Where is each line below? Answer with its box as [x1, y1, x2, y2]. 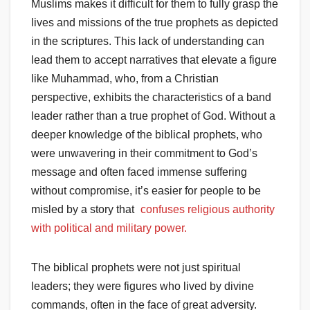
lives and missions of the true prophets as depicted [31, 17, 278, 29]
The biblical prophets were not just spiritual [31, 262, 241, 274]
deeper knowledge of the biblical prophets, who [31, 129, 262, 141]
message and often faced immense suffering [31, 166, 247, 179]
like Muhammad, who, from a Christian [31, 73, 219, 85]
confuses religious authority [140, 203, 275, 216]
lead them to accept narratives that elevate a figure [31, 54, 277, 66]
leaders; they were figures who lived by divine [31, 280, 254, 293]
